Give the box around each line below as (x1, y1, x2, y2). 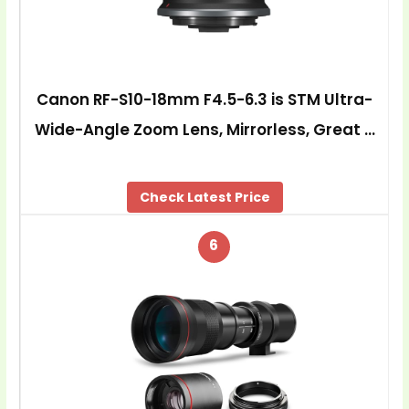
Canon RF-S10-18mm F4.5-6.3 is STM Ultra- (37, 89, 373, 110)
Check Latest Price (139, 187, 270, 206)
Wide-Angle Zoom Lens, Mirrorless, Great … (34, 118, 375, 141)
